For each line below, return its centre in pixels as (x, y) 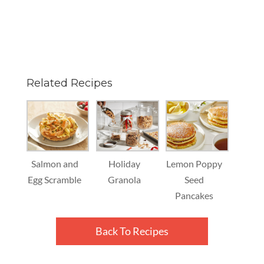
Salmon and (55, 164)
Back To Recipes (132, 231)
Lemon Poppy (194, 164)
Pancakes (194, 196)
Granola (124, 180)
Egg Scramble (55, 180)
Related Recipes (69, 83)
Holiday (124, 164)
